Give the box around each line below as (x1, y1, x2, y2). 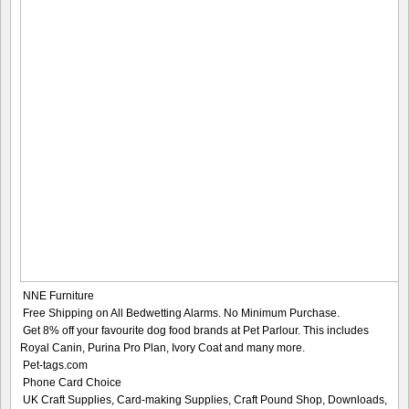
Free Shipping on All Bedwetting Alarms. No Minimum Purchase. (23, 307, 340, 320)
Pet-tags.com (23, 359, 88, 372)
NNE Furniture (23, 289, 94, 303)
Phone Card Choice (23, 376, 121, 390)
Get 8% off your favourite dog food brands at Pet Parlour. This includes (23, 324, 369, 338)
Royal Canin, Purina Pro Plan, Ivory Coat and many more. (20, 341, 305, 355)
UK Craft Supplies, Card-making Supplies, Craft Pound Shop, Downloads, (23, 393, 387, 407)
